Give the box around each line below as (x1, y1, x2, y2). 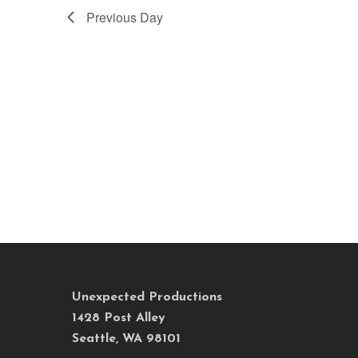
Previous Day (86, 7, 163, 26)
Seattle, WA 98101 (72, 332, 181, 345)
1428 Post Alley (72, 311, 165, 324)
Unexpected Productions (72, 290, 222, 304)
